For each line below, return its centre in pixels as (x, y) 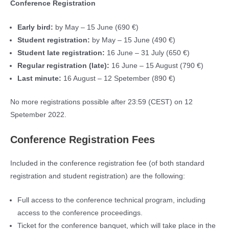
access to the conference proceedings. (80, 213)
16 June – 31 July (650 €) (148, 53)
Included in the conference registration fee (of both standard (107, 163)
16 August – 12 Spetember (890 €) (119, 79)
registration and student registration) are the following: (98, 176)
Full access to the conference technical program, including (111, 200)
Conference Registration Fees (83, 139)
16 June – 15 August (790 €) (157, 66)
